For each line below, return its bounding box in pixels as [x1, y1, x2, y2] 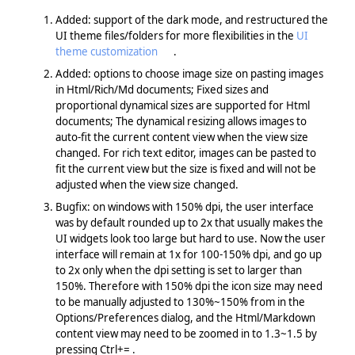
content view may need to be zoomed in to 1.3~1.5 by [55, 326, 317, 341]
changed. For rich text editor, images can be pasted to [55, 145, 316, 160]
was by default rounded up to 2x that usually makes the [55, 215, 323, 230]
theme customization [55, 44, 158, 59]
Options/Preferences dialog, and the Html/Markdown [55, 310, 315, 325]
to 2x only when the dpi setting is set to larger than [55, 262, 302, 277]
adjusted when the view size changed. [55, 177, 239, 192]
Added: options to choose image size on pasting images [55, 66, 323, 81]
